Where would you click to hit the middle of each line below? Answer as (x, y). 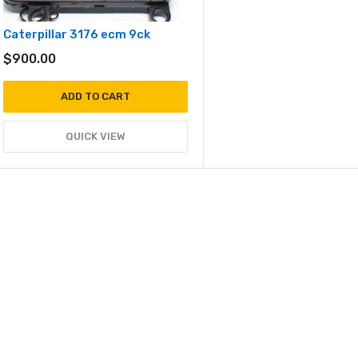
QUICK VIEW (95, 136)
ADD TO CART (95, 96)
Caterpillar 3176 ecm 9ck (77, 34)
